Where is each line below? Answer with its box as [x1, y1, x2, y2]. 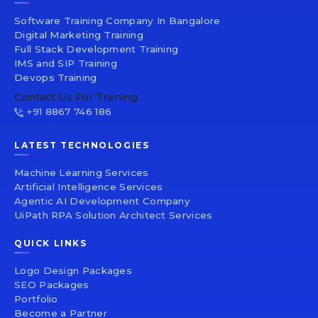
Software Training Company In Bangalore [14, 15, 221, 27]
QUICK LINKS [14, 238, 87, 249]
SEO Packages [14, 279, 89, 291]
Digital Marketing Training [14, 29, 143, 41]
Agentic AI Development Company [14, 195, 190, 207]
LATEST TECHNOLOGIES [14, 140, 150, 151]
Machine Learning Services [14, 167, 149, 179]
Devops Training [14, 72, 97, 84]
